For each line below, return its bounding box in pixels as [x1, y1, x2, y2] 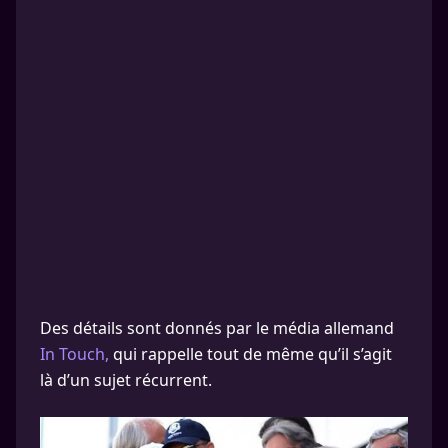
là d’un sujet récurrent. [40, 369, 212, 391]
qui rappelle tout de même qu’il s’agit [109, 343, 392, 365]
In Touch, [40, 343, 109, 365]
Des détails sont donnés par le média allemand [40, 317, 394, 339]
